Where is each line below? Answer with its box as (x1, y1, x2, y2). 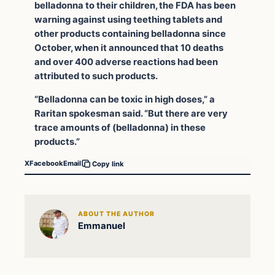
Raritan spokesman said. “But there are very (34, 108, 228, 120)
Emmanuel (77, 220, 125, 232)
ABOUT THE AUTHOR (77, 210, 155, 219)
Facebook (29, 159, 63, 168)
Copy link (92, 159, 124, 168)
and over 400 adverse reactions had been (34, 56, 218, 68)
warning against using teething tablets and (34, 14, 222, 26)
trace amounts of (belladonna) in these (34, 122, 206, 134)
